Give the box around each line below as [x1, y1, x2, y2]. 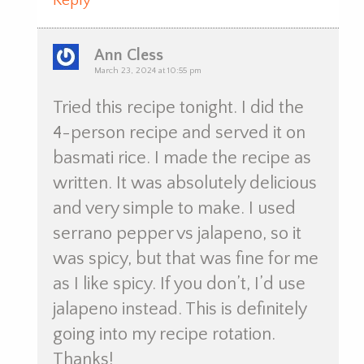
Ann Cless [93, 46, 163, 65]
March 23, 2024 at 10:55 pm [93, 66, 201, 76]
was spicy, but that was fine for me [52, 249, 318, 270]
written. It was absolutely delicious [52, 173, 317, 194]
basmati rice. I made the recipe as [52, 148, 311, 169]
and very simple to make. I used [52, 198, 296, 219]
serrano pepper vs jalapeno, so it [52, 223, 301, 245]
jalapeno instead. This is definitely [52, 299, 306, 320]
